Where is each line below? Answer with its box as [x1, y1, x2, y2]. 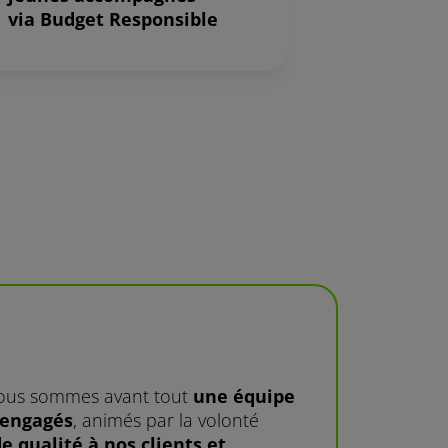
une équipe [193, 384, 295, 409]
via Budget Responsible [8, 7, 218, 32]
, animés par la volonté [73, 408, 259, 433]
